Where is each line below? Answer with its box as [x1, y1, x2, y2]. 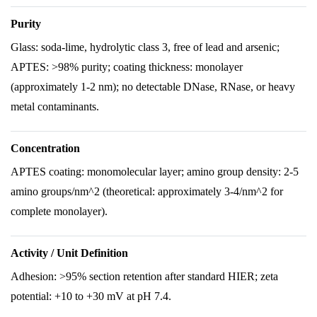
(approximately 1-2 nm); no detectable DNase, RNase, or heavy [11, 81, 295, 93]
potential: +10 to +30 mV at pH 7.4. [11, 290, 171, 302]
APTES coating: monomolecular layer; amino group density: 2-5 [11, 166, 299, 178]
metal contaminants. [11, 100, 99, 113]
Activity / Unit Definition [11, 247, 128, 259]
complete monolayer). [11, 205, 108, 217]
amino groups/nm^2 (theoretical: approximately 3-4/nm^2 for [11, 185, 283, 197]
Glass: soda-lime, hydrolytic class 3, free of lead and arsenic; [11, 41, 279, 53]
